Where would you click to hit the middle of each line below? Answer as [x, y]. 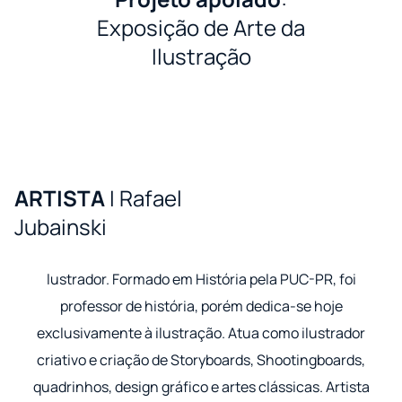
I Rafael [146, 198]
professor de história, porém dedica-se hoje [201, 306]
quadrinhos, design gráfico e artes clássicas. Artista [201, 387]
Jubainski [61, 227]
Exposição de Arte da [201, 28]
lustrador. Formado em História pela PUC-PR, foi [201, 280]
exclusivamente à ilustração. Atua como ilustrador [201, 333]
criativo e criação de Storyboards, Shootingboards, [201, 360]
